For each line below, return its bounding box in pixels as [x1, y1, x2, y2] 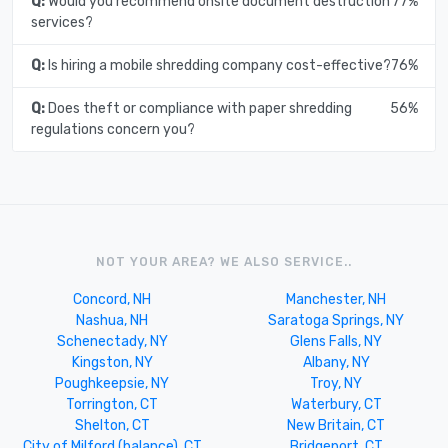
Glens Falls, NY [290, 332, 382, 350]
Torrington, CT [66, 395, 158, 413]
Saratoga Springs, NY [268, 311, 404, 329]
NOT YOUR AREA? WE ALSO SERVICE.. [96, 255, 352, 270]
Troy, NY [310, 374, 362, 392]
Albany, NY [302, 353, 370, 371]
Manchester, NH [286, 290, 386, 308]
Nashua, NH [76, 311, 148, 329]
